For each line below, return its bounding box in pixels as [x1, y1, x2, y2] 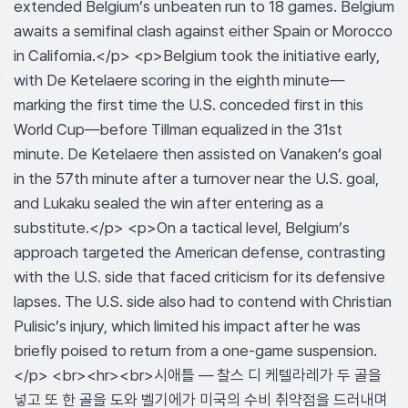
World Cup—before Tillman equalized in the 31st [14, 120, 342, 138]
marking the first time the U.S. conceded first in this [14, 96, 363, 114]
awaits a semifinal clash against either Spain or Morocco [14, 22, 393, 40]
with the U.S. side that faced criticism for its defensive [14, 268, 385, 286]
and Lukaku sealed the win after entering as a [14, 194, 323, 212]
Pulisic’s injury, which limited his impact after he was [14, 317, 361, 335]
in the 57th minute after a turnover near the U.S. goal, [14, 169, 379, 188]
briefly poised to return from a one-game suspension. [14, 342, 377, 360]
